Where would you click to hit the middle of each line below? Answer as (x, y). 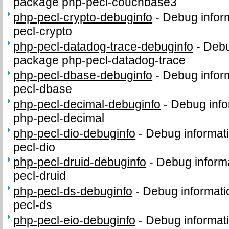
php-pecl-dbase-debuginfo (83, 75)
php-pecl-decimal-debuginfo (87, 104)
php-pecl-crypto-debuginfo (83, 17)
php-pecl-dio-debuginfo (75, 133)
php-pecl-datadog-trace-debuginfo (104, 46)
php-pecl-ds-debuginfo (73, 191)
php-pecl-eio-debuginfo (75, 220)
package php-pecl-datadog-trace (100, 60)
